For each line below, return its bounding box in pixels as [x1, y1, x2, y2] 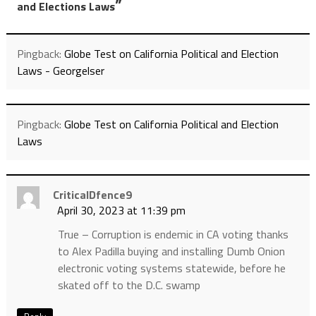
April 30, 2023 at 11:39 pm [56, 202, 186, 219]
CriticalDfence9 [52, 186, 132, 204]
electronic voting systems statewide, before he [57, 260, 286, 277]
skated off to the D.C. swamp [57, 276, 200, 294]
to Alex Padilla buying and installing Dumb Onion [57, 243, 285, 260]
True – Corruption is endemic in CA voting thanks [57, 226, 288, 243]
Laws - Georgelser [16, 62, 104, 80]
